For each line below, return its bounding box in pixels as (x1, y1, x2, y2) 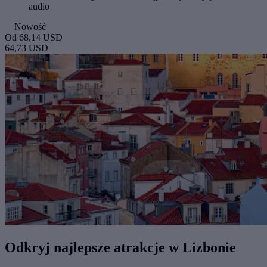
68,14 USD (19, 32, 63, 43)
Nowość (14, 21, 46, 32)
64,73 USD (5, 43, 48, 54)
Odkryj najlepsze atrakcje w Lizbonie (5, 240, 236, 256)
